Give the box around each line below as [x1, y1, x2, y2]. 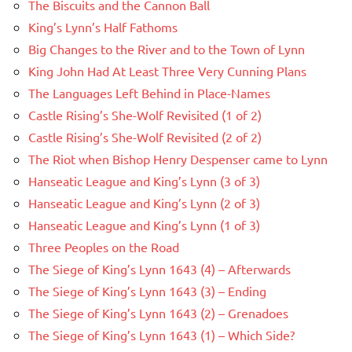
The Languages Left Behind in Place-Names [28, 85, 270, 101]
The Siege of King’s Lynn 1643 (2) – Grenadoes [28, 305, 288, 321]
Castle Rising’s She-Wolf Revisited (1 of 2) [28, 107, 262, 123]
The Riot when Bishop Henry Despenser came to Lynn [28, 151, 328, 167]
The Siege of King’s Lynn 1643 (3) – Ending [28, 283, 266, 299]
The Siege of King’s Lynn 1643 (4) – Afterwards [28, 261, 291, 277]
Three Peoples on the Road [28, 239, 179, 255]
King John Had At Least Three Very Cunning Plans [28, 63, 306, 79]
